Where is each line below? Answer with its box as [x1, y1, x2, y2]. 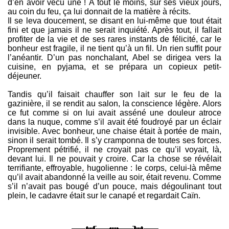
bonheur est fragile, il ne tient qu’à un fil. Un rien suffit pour [8, 44, 221, 53]
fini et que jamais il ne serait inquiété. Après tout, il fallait [8, 26, 221, 35]
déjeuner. [8, 72, 41, 81]
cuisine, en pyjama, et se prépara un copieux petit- [8, 62, 221, 72]
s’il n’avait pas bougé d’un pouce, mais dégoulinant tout [8, 182, 221, 191]
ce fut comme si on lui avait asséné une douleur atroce [8, 108, 221, 118]
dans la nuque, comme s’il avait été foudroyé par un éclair [8, 118, 221, 127]
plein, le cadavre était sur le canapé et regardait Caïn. [8, 191, 200, 200]
